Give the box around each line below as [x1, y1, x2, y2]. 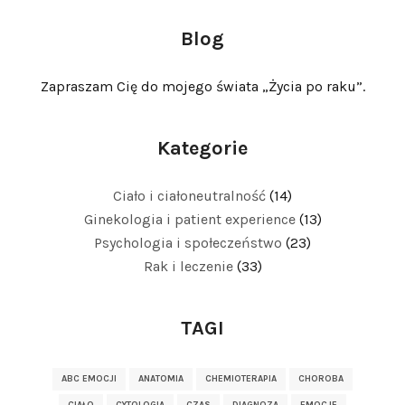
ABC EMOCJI [61, 373, 117, 385]
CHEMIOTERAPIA [205, 373, 277, 385]
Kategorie [157, 137, 248, 161]
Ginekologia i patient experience [83, 211, 296, 229]
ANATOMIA [138, 373, 184, 385]
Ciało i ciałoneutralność [113, 187, 266, 205]
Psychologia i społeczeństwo [94, 234, 282, 252]
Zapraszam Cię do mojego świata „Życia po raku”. [40, 78, 365, 96]
